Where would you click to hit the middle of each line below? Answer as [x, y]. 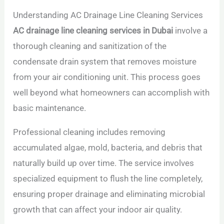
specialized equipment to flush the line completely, [108, 179]
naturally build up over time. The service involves [104, 163]
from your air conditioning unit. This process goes [107, 77]
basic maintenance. [50, 108]
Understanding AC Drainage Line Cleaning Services [108, 15]
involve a [190, 31]
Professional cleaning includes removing [89, 132]
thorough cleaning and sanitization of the [90, 46]
